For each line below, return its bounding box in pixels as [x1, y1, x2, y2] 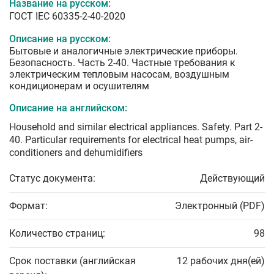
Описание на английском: [9, 102, 127, 114]
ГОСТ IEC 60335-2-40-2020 [9, 10, 125, 22]
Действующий [200, 172, 265, 184]
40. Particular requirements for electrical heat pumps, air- [9, 133, 253, 146]
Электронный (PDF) [175, 199, 265, 212]
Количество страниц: [9, 227, 105, 239]
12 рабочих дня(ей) [177, 254, 265, 267]
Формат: [9, 199, 48, 212]
